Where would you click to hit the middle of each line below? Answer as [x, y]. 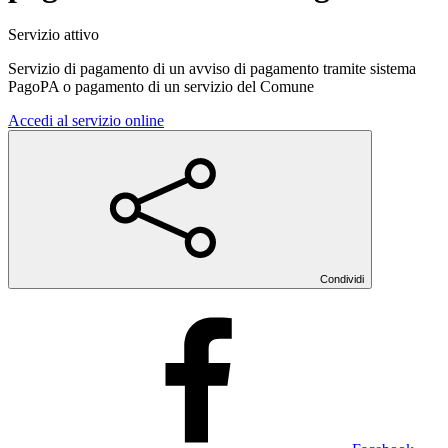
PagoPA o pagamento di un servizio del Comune [161, 86]
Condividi [342, 278]
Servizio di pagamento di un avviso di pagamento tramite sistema [212, 68]
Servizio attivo [53, 34]
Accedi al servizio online [86, 120]
